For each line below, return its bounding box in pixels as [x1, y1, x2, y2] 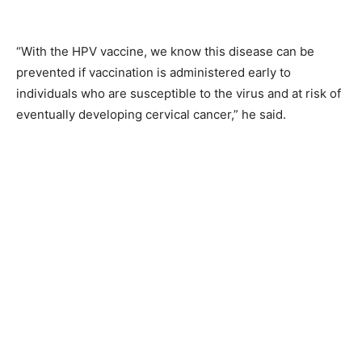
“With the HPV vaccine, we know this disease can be [16, 44, 314, 59]
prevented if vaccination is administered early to [16, 65, 291, 80]
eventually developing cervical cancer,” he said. [16, 107, 286, 122]
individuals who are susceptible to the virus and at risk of [16, 86, 341, 101]
